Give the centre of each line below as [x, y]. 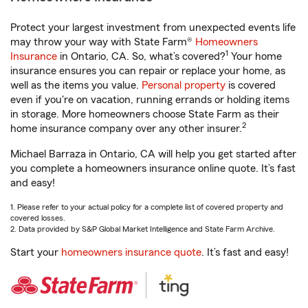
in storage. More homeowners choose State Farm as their [145, 114]
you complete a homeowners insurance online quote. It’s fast [153, 168]
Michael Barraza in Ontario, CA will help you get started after [153, 154]
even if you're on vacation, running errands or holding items [150, 100]
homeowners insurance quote [131, 252]
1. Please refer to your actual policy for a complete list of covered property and [147, 207]
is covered [251, 85]
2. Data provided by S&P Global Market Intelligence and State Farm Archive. [143, 229]
